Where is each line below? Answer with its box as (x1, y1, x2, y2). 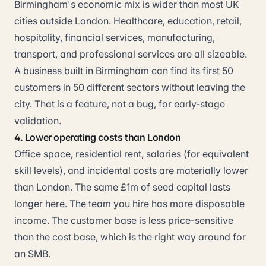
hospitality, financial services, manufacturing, (14, 31, 215, 43)
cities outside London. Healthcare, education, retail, (14, 15, 242, 27)
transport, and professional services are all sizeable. (14, 48, 247, 60)
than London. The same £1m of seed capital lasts (14, 181, 230, 193)
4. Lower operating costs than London (14, 131, 181, 143)
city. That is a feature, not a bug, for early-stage (14, 98, 225, 110)
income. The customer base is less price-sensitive (14, 214, 233, 226)
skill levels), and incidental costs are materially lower (14, 164, 248, 176)
